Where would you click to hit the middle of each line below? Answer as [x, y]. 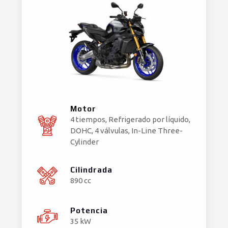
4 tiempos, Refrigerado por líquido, [130, 119]
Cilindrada [91, 169]
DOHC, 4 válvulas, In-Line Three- [126, 130]
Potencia [89, 210]
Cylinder [84, 141]
